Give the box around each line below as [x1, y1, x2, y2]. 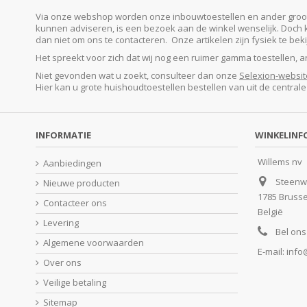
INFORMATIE [36, 129, 91, 142]
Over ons [43, 256, 82, 269]
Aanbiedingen [43, 157, 101, 170]
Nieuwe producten [43, 177, 120, 190]
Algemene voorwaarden [43, 236, 144, 249]
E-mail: [258, 245, 286, 258]
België [258, 206, 283, 219]
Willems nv [258, 156, 302, 169]
